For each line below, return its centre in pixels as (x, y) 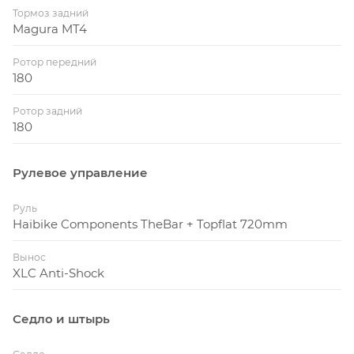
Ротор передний (55, 62)
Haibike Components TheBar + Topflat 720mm (150, 224)
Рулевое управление (80, 173)
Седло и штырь (61, 319)
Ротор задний (47, 111)
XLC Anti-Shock (58, 273)
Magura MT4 (50, 29)
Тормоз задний (51, 13)
